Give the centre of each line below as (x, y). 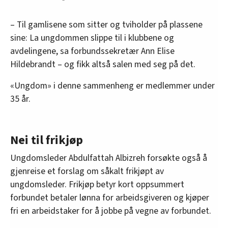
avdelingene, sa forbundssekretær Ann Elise (92, 51)
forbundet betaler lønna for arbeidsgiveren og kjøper (110, 198)
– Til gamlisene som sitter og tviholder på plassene (106, 25)
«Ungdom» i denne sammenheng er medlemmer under (112, 86)
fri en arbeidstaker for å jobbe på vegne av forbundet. (111, 211)
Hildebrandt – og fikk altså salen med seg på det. (105, 65)
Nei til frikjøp (47, 140)
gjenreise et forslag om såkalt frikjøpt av (87, 172)
